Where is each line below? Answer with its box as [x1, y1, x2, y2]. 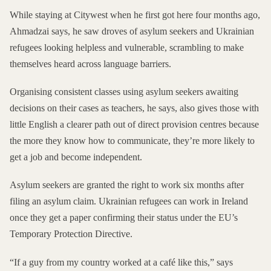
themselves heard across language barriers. [10, 59, 171, 70]
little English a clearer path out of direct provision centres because [10, 119, 259, 130]
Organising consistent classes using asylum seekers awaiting [10, 87, 238, 97]
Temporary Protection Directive [10, 229, 130, 240]
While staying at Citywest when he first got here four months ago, [10, 10, 260, 21]
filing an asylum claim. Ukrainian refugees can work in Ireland [10, 196, 248, 207]
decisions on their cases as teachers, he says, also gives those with [10, 103, 259, 114]
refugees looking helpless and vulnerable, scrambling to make [10, 42, 244, 53]
